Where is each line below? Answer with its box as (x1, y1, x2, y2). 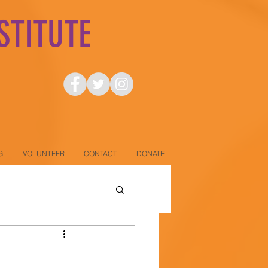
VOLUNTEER (22, 149, 65, 158)
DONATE (136, 149, 165, 158)
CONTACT (83, 149, 117, 158)
